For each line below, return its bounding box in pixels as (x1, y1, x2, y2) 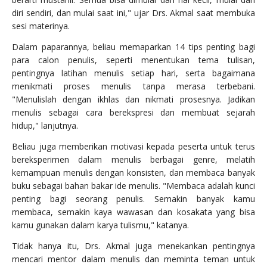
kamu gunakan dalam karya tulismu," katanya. (12, 219, 189, 231)
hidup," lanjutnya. (12, 120, 78, 132)
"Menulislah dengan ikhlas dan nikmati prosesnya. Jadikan (12, 94, 255, 105)
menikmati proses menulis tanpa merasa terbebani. (12, 80, 255, 92)
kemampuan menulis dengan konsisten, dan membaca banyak (12, 167, 255, 179)
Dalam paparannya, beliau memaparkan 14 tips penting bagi (12, 41, 255, 53)
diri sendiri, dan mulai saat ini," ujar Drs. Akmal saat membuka (12, 7, 255, 19)
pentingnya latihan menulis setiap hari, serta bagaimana (12, 67, 255, 79)
